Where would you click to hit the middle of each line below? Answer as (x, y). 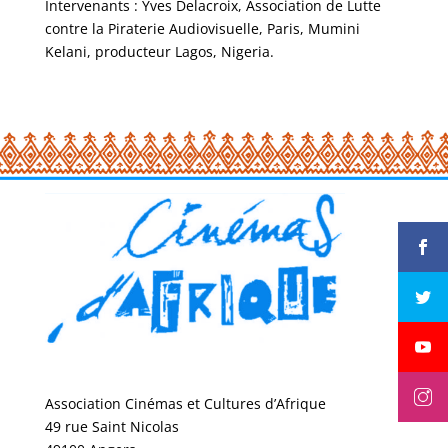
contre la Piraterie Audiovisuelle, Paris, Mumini (202, 28)
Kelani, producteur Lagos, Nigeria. (159, 51)
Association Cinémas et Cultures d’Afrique (185, 404)
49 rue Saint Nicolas (111, 427)
